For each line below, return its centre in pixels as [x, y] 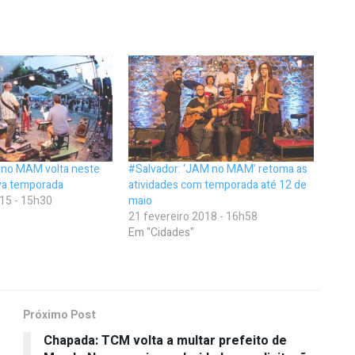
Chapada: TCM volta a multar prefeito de [165, 340]
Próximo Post [59, 315]
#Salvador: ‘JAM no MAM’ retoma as [218, 169]
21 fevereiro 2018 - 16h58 [193, 216]
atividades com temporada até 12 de [218, 185]
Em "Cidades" [162, 232]
